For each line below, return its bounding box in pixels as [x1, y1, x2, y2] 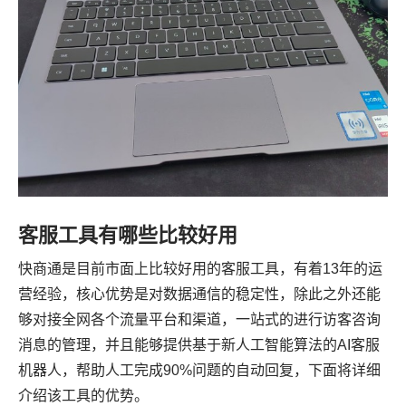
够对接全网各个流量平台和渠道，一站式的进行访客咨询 [18, 311, 381, 327]
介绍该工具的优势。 [18, 387, 149, 403]
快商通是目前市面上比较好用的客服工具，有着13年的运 [18, 260, 382, 276]
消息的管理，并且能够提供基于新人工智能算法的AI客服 [18, 336, 380, 353]
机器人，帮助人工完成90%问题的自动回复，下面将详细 [18, 362, 381, 378]
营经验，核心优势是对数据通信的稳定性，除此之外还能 [18, 285, 381, 302]
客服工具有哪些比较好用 [18, 223, 237, 246]
